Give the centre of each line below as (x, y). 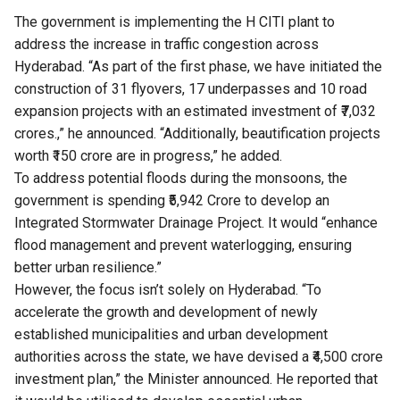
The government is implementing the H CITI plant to (175, 22)
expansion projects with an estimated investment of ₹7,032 (195, 112)
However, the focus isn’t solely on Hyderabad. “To (168, 290)
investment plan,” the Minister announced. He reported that (196, 379)
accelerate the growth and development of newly (166, 312)
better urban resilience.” (88, 268)
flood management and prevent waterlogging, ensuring (183, 246)
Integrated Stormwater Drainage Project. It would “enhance (196, 223)
